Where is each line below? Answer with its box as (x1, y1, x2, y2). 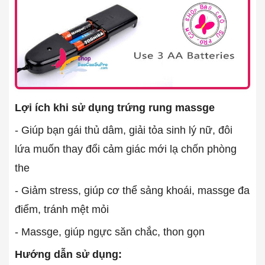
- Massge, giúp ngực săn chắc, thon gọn (15, 226, 205, 238)
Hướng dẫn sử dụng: (15, 248, 122, 260)
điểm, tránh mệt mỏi (15, 203, 109, 215)
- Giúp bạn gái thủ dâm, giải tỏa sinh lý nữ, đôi (15, 124, 232, 136)
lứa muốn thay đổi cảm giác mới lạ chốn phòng (15, 143, 237, 155)
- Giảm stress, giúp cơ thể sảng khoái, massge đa (15, 185, 250, 196)
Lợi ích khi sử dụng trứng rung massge (15, 102, 215, 114)
